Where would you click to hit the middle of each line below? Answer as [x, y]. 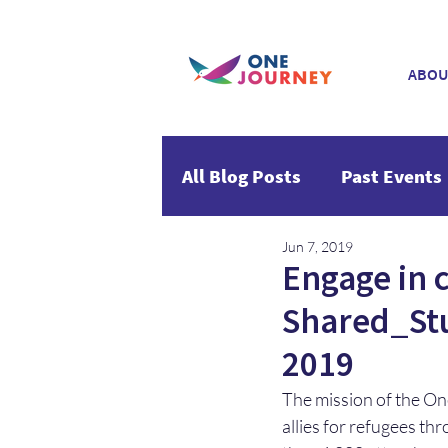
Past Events [391, 175]
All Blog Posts [241, 175]
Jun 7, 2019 [317, 246]
